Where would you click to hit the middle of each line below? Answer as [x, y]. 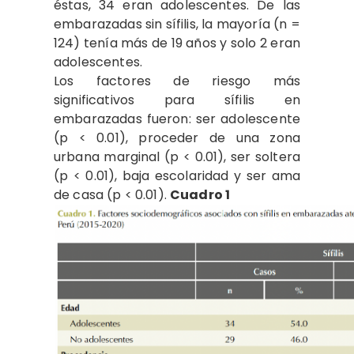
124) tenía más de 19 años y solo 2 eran [177, 43]
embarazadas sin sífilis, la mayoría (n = [177, 24]
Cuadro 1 [200, 194]
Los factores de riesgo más [177, 81]
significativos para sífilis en [177, 100]
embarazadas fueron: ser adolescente [177, 119]
